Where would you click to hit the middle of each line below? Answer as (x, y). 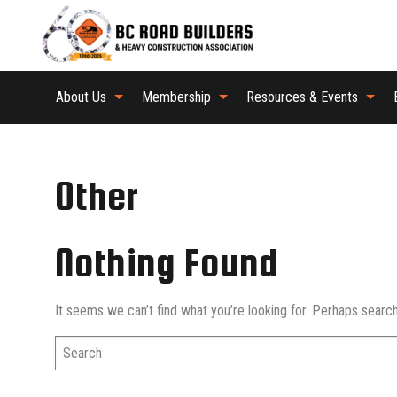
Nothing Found (167, 262)
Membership (176, 97)
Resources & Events (302, 97)
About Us (81, 97)
